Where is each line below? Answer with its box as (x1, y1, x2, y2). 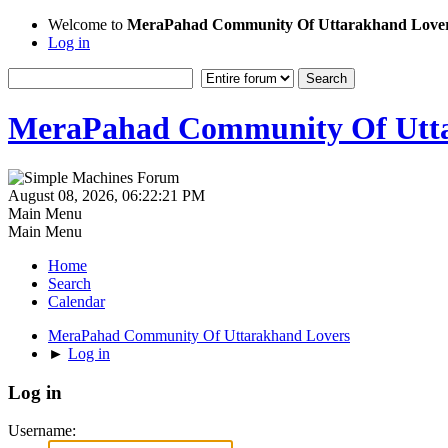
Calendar (48, 292, 105, 310)
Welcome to (48, 16, 127, 33)
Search (48, 274, 91, 292)
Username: (8, 422, 76, 440)
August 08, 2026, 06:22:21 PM (8, 186, 205, 204)
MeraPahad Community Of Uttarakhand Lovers (48, 326, 350, 344)
